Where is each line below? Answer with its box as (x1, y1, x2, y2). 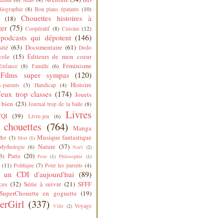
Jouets (75, 90, 92, 99)
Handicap (34, 81, 56, 89)
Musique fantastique (36, 132, 92, 142)
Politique (14, 161, 34, 169)
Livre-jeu (28, 112, 49, 120)
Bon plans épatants (34, 5, 80, 13)
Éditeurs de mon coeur (27, 52, 92, 61)
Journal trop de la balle (28, 100, 83, 108)
